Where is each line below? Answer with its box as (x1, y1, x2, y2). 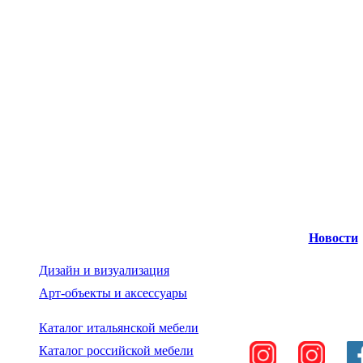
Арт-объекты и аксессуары (39, 286, 187, 300)
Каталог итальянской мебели (39, 321, 199, 335)
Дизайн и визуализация (39, 263, 169, 277)
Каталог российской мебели (39, 344, 194, 357)
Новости (308, 231, 358, 245)
